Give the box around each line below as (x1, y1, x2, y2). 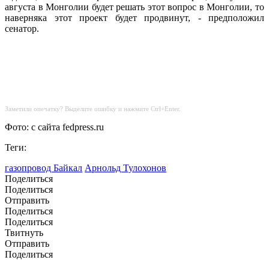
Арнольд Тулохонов (85, 163, 166, 174)
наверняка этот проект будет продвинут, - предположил (5, 13, 264, 23)
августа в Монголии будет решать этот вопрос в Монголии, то (5, 2, 264, 13)
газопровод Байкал (5, 163, 82, 174)
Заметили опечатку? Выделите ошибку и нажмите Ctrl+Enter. (5, 105, 181, 113)
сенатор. (5, 23, 39, 34)
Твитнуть (5, 228, 43, 238)
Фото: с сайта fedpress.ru (5, 122, 104, 133)
